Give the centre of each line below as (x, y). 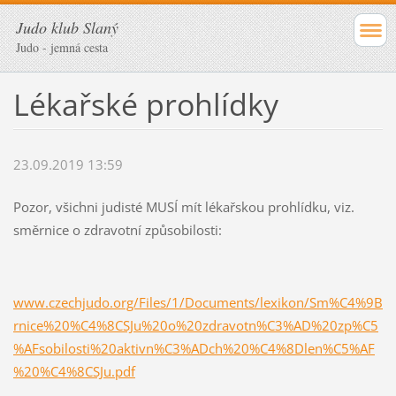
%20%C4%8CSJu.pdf (74, 372)
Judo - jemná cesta (62, 47)
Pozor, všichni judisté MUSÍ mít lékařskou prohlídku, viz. (183, 207)
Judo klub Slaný (67, 27)
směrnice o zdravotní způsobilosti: (117, 230)
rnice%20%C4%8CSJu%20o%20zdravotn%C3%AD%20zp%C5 (195, 326)
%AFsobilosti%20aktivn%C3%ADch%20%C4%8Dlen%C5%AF (194, 349)
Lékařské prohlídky (145, 104)
